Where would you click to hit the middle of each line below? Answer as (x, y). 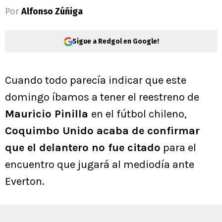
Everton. (25, 182)
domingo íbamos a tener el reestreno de (102, 97)
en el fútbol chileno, (139, 114)
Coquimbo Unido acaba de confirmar (102, 131)
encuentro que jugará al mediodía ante (100, 165)
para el (178, 148)
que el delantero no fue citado (83, 148)
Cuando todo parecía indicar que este (96, 81)
